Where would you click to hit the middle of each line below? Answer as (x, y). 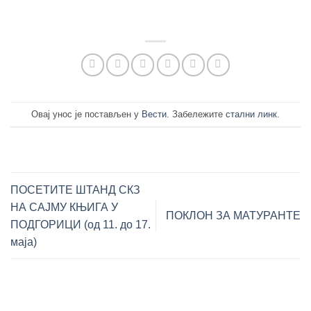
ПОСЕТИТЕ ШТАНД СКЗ (75, 190)
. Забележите (196, 114)
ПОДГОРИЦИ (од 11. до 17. (81, 224)
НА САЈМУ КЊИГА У (64, 207)
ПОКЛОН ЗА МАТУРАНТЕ (233, 216)
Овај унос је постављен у (86, 114)
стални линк (251, 114)
